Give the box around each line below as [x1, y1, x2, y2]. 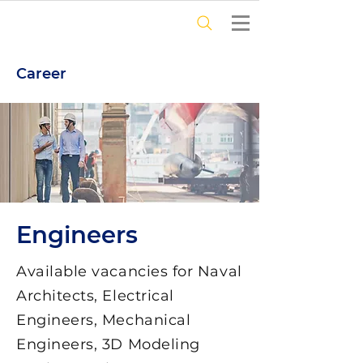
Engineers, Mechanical [16, 311, 191, 330]
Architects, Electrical [16, 287, 174, 305]
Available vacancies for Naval [16, 263, 242, 281]
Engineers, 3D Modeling [16, 335, 200, 354]
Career [16, 65, 66, 83]
